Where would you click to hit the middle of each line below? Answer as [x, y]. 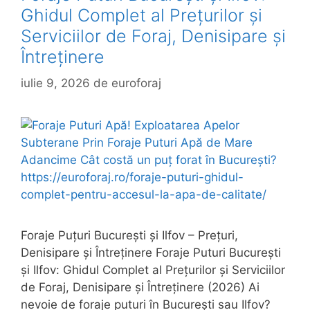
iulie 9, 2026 [55, 83]
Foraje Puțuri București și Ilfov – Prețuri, [129, 236]
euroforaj [136, 83]
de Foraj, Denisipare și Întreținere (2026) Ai [140, 288]
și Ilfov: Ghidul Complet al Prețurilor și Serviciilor [153, 270]
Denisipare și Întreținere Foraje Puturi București [151, 253]
